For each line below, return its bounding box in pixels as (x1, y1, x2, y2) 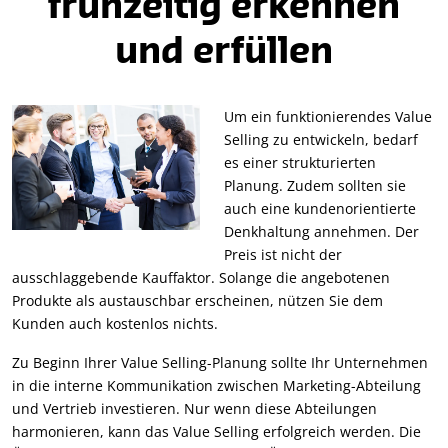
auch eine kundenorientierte (224, 198, 416, 218)
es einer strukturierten (224, 152, 376, 172)
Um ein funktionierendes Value (224, 106, 432, 126)
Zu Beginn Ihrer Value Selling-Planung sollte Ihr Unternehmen (12, 352, 428, 372)
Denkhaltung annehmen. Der (224, 221, 419, 241)
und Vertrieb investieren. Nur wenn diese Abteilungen (12, 398, 377, 418)
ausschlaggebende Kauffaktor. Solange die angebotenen (12, 267, 390, 287)
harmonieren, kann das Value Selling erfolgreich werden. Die (12, 421, 421, 441)
